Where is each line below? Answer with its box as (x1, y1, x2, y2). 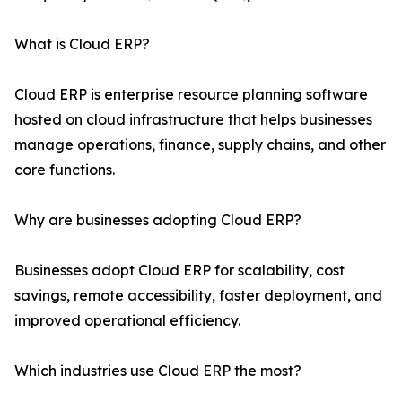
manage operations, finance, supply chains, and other (14, 135, 386, 154)
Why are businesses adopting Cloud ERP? (14, 211, 301, 230)
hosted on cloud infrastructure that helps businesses (14, 110, 372, 129)
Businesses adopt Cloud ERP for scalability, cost (14, 261, 345, 280)
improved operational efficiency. (14, 311, 240, 330)
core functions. (14, 161, 115, 179)
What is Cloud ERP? (14, 35, 150, 54)
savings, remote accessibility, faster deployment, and (14, 286, 382, 305)
